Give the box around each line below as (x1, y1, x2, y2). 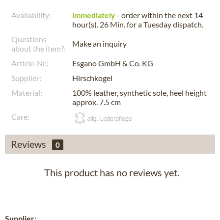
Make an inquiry (72, 39, 127, 48)
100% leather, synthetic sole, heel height (72, 88, 207, 97)
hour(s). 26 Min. (72, 20, 125, 29)
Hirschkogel (72, 73, 112, 82)
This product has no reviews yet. (44, 166, 179, 178)
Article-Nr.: (11, 58, 49, 68)
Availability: (11, 10, 51, 20)
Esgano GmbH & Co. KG (72, 58, 153, 68)
